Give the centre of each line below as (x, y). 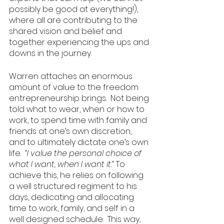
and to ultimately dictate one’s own (80, 142)
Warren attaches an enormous (72, 76)
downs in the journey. (51, 53)
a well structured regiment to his (74, 186)
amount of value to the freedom (75, 87)
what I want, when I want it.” (62, 164)
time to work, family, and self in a (73, 208)
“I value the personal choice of (84, 153)
